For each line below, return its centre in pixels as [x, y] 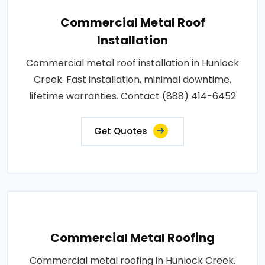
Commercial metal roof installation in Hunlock [132, 63]
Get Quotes [121, 131]
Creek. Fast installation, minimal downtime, [132, 79]
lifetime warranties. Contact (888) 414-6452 [132, 96]
